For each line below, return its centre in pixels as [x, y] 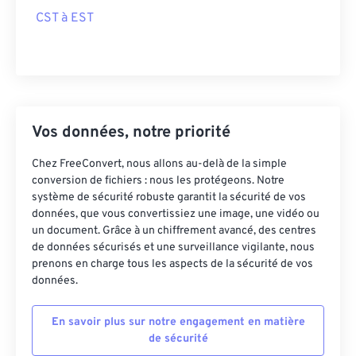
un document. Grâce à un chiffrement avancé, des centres [174, 231]
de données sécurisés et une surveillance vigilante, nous [173, 248]
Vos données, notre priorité [131, 133]
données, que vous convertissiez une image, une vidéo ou [176, 214]
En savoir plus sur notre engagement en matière [178, 322]
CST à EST [65, 18]
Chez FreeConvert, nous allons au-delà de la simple [159, 164]
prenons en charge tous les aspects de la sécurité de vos [172, 264]
